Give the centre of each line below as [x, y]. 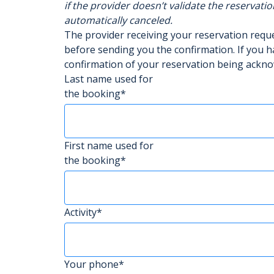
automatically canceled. [118, 20]
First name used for [109, 146]
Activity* [83, 212]
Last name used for [109, 79]
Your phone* [94, 264]
